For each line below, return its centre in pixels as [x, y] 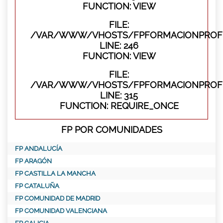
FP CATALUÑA [37, 186]
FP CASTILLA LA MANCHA [55, 173]
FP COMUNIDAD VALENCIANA [61, 211]
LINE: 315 [119, 95]
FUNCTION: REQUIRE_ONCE [119, 106]
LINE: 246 [119, 45]
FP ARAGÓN [33, 161]
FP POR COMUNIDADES [111, 129]
